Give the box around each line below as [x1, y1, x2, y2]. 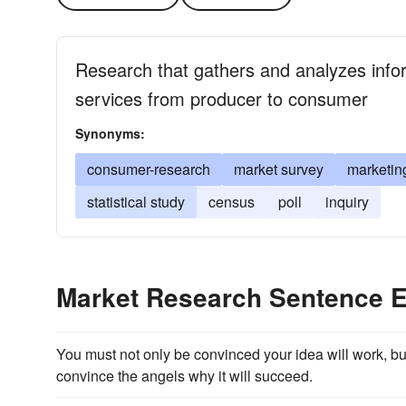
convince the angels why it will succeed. [56, 365, 313, 386]
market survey [234, 159, 324, 179]
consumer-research [87, 159, 210, 179]
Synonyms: [75, 124, 145, 142]
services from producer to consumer [75, 85, 368, 111]
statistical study [87, 191, 185, 212]
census [208, 191, 255, 212]
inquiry [325, 191, 369, 212]
